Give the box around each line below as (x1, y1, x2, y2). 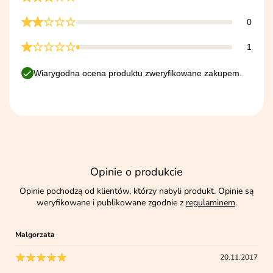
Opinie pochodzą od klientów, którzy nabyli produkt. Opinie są (19, 185, 253, 197)
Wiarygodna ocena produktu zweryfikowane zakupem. (34, 68, 242, 79)
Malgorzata (15, 230, 55, 240)
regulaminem (185, 197, 235, 209)
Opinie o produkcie (90, 165, 183, 180)
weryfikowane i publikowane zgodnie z (36, 197, 186, 209)
